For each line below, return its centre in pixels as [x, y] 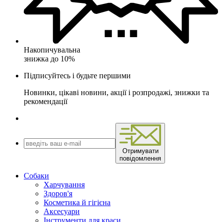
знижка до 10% [49, 59]
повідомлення [140, 158]
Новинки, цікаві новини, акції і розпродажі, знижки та [116, 93]
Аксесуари [62, 211]
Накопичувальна [52, 50]
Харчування [64, 184]
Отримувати [140, 151]
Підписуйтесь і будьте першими [77, 76]
